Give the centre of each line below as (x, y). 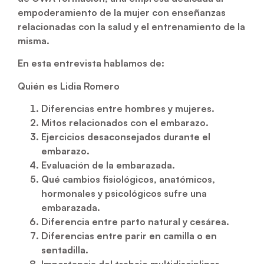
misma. (34, 40)
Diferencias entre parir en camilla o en (129, 235)
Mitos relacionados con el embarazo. (125, 122)
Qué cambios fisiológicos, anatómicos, (128, 179)
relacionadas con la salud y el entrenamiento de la (131, 26)
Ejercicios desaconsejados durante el (126, 136)
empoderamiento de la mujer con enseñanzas (122, 12)
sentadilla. (65, 250)
